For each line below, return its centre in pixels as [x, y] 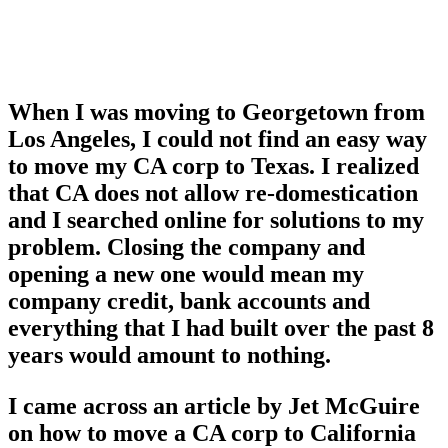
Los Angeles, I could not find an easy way [217, 138]
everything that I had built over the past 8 [221, 327]
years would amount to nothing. [169, 354]
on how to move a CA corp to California [212, 432]
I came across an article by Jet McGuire [214, 405]
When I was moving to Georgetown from [216, 111]
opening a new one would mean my [186, 273]
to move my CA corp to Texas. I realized [213, 165]
